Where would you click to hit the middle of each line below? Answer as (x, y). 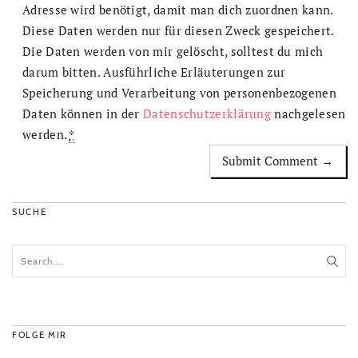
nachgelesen (308, 113)
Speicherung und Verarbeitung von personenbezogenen (179, 92)
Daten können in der (83, 113)
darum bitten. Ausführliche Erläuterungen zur (154, 72)
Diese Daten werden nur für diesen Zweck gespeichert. (178, 30)
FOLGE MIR (40, 334)
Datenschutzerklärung (207, 113)
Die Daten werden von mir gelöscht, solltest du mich (173, 51)
